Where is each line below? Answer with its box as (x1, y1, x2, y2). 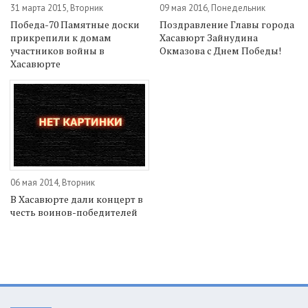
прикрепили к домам (10, 30, 111, 44)
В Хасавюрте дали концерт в (10, 192, 143, 206)
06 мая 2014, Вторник (10, 177, 95, 189)
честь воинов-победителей (10, 206, 137, 219)
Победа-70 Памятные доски (10, 17, 140, 31)
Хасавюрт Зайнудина (159, 30, 258, 44)
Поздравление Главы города (159, 17, 295, 31)
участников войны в (10, 43, 104, 57)
